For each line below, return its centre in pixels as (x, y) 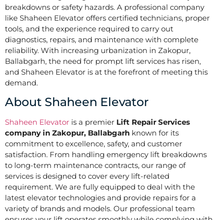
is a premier (93, 122)
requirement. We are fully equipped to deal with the (100, 187)
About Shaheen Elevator (77, 102)
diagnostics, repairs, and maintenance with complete (102, 40)
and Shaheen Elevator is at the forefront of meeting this (106, 72)
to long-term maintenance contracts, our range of (95, 165)
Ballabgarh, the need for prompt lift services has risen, (103, 61)
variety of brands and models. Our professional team (100, 209)
